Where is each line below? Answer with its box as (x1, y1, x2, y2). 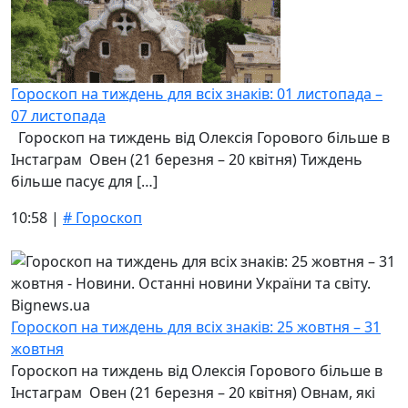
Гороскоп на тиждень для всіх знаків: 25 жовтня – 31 (11, 317, 381, 337)
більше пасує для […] (11, 171, 158, 191)
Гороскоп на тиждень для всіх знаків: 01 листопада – (11, 84, 382, 104)
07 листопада (11, 106, 106, 126)
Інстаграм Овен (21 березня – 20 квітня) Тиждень (11, 149, 362, 169)
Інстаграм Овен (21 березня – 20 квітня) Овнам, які (11, 382, 375, 403)
